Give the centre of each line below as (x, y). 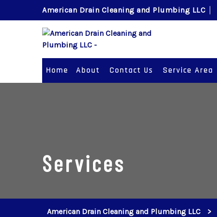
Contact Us (131, 70)
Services (84, 163)
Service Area (188, 70)
